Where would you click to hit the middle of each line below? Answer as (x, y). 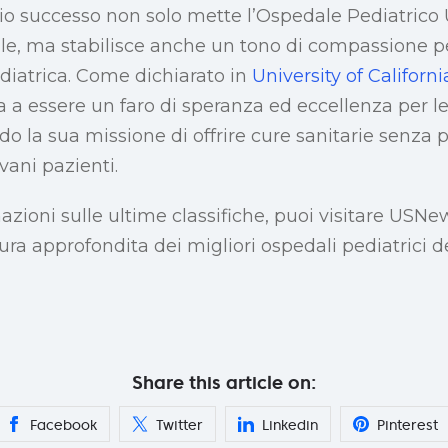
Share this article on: (224, 382)
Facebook (63, 424)
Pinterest (407, 424)
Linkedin (290, 424)
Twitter (179, 424)
